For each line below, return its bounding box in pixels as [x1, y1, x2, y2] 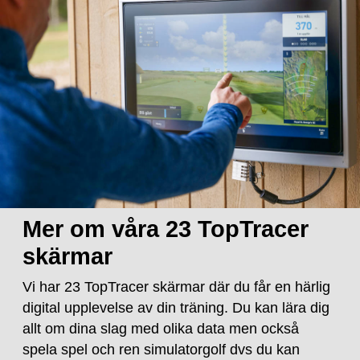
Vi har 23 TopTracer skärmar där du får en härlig [22, 279, 331, 296]
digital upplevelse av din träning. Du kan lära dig [22, 300, 330, 317]
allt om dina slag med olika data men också [22, 321, 300, 337]
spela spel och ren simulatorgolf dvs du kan [22, 342, 301, 358]
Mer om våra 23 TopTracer [22, 216, 309, 243]
